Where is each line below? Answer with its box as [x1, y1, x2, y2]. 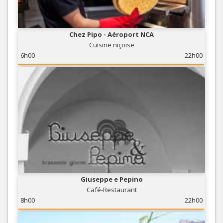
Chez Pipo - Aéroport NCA [69, 29, 154, 39]
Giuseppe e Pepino [80, 174, 143, 184]
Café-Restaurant [86, 185, 137, 194]
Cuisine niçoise [89, 40, 134, 49]
